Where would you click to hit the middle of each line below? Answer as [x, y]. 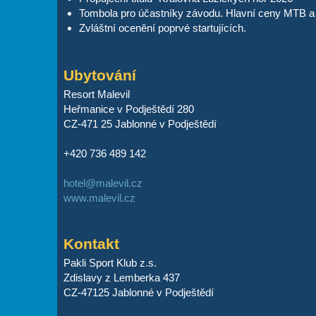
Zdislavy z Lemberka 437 [121, 277]
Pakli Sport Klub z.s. [110, 262]
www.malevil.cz [99, 197]
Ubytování [99, 75]
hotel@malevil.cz [103, 183]
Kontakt [91, 243]
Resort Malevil [96, 94]
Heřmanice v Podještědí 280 [128, 109]
